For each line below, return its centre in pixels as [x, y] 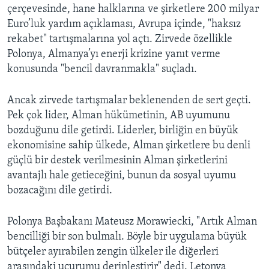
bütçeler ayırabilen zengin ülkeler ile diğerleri [113, 252]
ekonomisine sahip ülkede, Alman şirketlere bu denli [129, 146]
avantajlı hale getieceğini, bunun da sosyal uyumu [122, 176]
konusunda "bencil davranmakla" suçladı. [102, 69]
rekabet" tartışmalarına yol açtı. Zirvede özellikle [120, 39]
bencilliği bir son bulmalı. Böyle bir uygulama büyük [127, 237]
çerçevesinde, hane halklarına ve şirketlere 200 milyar [133, 9]
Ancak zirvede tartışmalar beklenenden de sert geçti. [129, 101]
